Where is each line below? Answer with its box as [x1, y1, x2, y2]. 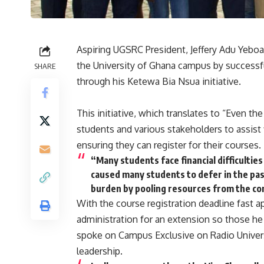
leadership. [77, 245, 123, 257]
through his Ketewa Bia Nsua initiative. [77, 75, 241, 87]
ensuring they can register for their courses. [77, 138, 261, 151]
